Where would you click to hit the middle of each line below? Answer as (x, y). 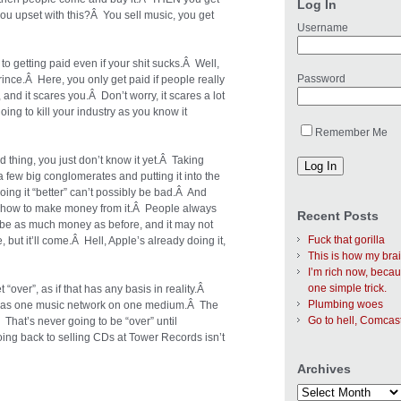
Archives (324, 368)
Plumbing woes (346, 304)
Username (323, 28)
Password (321, 79)
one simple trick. (347, 288)
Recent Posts (338, 216)
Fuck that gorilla (346, 239)
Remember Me (351, 133)
